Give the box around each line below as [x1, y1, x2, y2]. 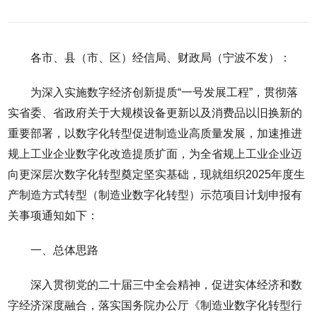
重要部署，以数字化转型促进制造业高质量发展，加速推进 [8, 127, 303, 139]
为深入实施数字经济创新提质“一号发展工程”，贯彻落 [30, 86, 299, 98]
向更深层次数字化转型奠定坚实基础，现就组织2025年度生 [8, 168, 306, 180]
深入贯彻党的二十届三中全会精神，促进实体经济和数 [30, 278, 303, 291]
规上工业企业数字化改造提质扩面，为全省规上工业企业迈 [8, 147, 303, 160]
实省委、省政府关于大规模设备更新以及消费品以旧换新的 [8, 106, 303, 119]
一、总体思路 [30, 243, 99, 256]
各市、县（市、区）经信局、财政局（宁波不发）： [30, 51, 292, 64]
